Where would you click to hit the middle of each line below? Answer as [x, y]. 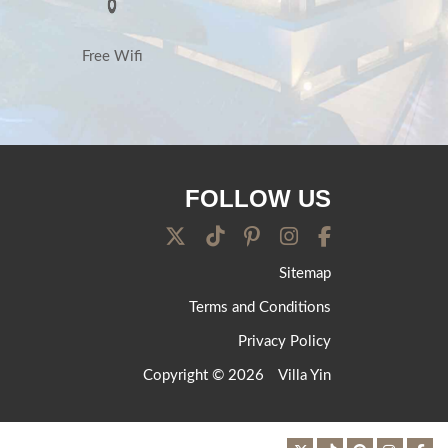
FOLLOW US [258, 198]
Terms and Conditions [260, 307]
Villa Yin [304, 375]
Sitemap [305, 273]
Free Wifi [112, 57]
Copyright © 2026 [205, 375]
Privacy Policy [284, 341]
